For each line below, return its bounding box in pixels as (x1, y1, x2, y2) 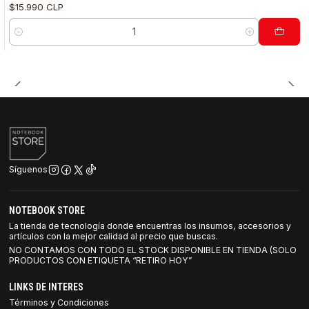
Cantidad (9, 33, 46, 43)
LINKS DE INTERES (9, 281, 84, 293)
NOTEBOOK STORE (9, 204, 86, 216)
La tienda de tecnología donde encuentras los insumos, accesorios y (9, 220, 292, 231)
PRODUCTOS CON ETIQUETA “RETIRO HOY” (9, 255, 192, 266)
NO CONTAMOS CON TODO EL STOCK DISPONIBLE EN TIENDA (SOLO (9, 245, 297, 256)
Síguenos (9, 164, 48, 175)
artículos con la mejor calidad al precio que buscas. (9, 230, 219, 241)
